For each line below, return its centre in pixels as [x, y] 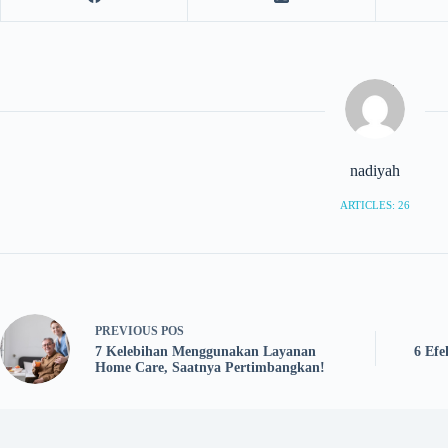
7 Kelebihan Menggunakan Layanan [205, 352]
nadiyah [375, 170]
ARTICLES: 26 [375, 204]
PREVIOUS [128, 331]
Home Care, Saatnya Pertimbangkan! [210, 368]
